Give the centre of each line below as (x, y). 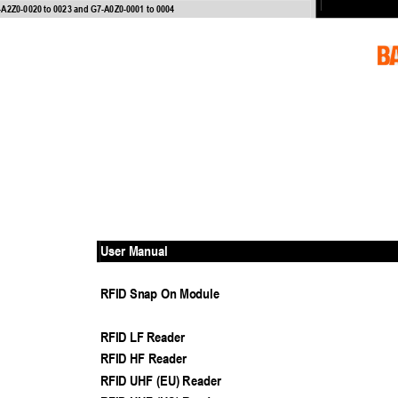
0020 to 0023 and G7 (62, 8)
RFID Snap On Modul (156, 292)
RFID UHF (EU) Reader (160, 379)
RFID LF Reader (143, 336)
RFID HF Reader (143, 358)
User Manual (134, 251)
